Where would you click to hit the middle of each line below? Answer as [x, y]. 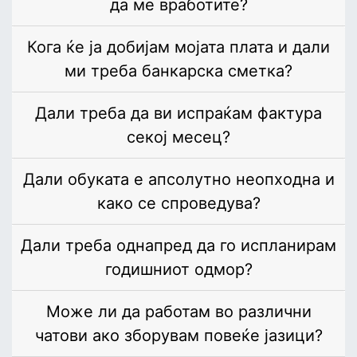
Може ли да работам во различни [178, 312]
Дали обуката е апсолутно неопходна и [178, 180]
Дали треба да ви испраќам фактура [178, 114]
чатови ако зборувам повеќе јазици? [178, 336]
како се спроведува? [178, 204]
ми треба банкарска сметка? [178, 71]
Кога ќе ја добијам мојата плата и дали [178, 47]
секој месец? [178, 137]
